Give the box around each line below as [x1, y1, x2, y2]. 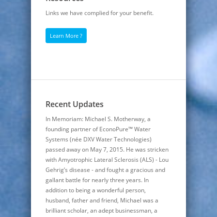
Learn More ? [50, 32, 82, 40]
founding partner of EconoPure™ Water [46, 125, 151, 134]
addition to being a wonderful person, [46, 186, 146, 195]
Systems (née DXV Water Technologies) [46, 135, 152, 144]
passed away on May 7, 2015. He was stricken [46, 145, 169, 154]
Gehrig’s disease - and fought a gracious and [46, 166, 165, 174]
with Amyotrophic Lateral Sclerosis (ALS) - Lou [46, 155, 169, 164]
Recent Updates [46, 99, 104, 110]
